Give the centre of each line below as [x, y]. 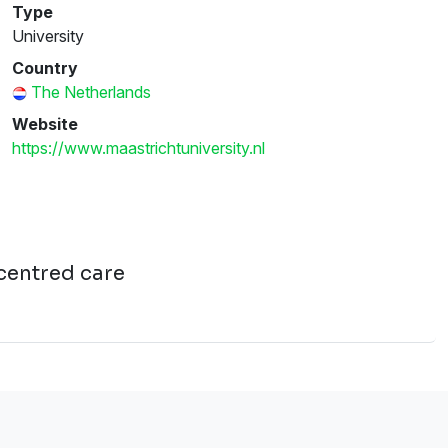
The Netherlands [91, 91]
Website [45, 123]
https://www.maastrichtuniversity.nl [138, 147]
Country [45, 67]
